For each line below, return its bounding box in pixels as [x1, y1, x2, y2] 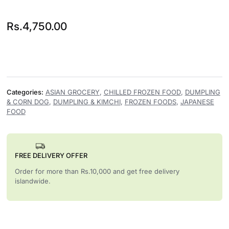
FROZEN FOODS [124, 97, 176, 106]
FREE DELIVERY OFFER [14, 151, 87, 159]
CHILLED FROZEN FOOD [103, 87, 181, 96]
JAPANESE [180, 97, 214, 106]
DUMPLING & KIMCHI [53, 97, 121, 106]
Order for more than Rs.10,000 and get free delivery [14, 167, 179, 175]
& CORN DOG [6, 97, 49, 106]
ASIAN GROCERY [45, 87, 100, 96]
